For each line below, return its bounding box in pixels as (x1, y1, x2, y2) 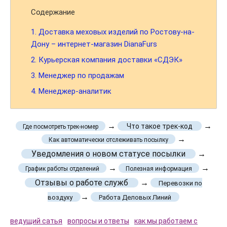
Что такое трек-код (126, 122, 193, 130)
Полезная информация (125, 165, 192, 172)
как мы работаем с (134, 217, 198, 225)
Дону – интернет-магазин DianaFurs (31, 40, 157, 49)
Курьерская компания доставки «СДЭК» (36, 55, 182, 65)
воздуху (48, 194, 72, 201)
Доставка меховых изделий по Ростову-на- (36, 27, 195, 37)
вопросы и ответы (67, 217, 129, 225)
